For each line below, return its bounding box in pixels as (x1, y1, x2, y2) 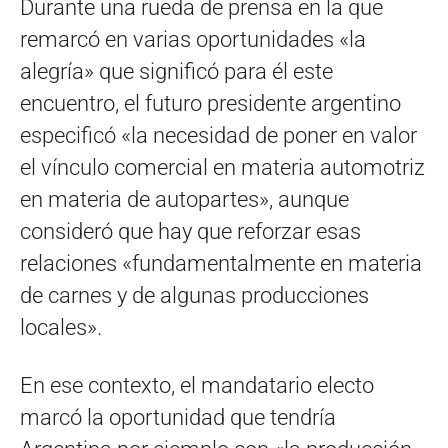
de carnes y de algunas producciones (20, 282, 369, 308)
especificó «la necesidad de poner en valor (20, 122, 417, 148)
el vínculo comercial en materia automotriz (20, 154, 425, 180)
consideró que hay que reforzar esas (20, 218, 361, 244)
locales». (20, 314, 102, 340)
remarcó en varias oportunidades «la (20, 26, 366, 52)
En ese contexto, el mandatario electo (20, 372, 374, 398)
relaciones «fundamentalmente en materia (20, 250, 422, 276)
